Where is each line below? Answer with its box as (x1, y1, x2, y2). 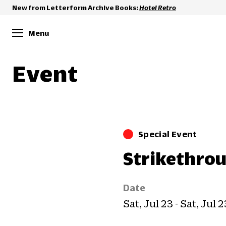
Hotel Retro (139, 4, 176, 11)
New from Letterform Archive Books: (12, 4, 139, 11)
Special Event (138, 130, 197, 139)
